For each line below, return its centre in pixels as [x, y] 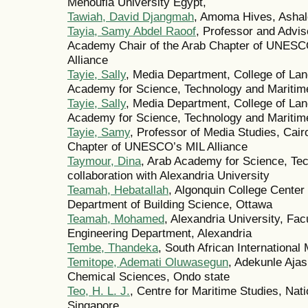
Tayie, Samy [99, 132]
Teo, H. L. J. [99, 291]
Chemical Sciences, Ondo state [148, 277]
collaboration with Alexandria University [168, 176]
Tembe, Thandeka [113, 248]
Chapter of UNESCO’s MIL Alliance [157, 147]
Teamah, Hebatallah [118, 190]
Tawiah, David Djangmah [131, 17]
